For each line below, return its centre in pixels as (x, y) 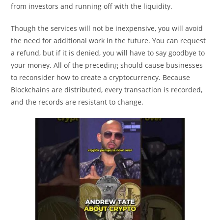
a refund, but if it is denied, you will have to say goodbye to (108, 53)
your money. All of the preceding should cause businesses (107, 65)
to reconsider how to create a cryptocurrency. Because (101, 78)
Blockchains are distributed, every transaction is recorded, (107, 90)
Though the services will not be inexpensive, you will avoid (107, 28)
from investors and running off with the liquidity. (92, 6)
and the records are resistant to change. (77, 102)
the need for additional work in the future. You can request (109, 41)
